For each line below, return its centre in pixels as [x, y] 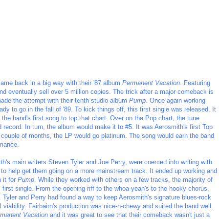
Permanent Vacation [151, 83]
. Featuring [195, 83]
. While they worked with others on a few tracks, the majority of [123, 179]
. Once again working [175, 100]
